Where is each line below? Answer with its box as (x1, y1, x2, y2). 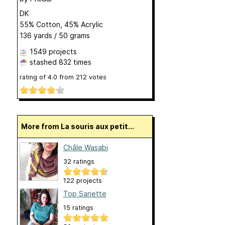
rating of (19, 73, 48, 81)
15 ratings (63, 204, 93, 212)
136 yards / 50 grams (19, 31, 90, 40)
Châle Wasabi (63, 143, 108, 152)
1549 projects (29, 47, 77, 56)
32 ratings (63, 158, 94, 166)
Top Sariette (63, 189, 106, 198)
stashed (27, 58, 59, 66)
